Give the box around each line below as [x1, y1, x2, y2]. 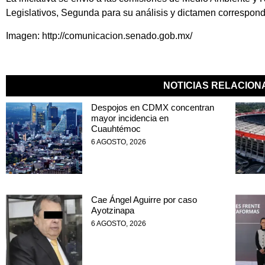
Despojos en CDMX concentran [91, 102, 214, 112]
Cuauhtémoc [91, 124, 141, 134]
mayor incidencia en [91, 113, 169, 123]
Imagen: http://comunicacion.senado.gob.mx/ [6, 30, 192, 41]
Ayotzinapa [91, 205, 134, 216]
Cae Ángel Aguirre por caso [91, 195, 197, 205]
